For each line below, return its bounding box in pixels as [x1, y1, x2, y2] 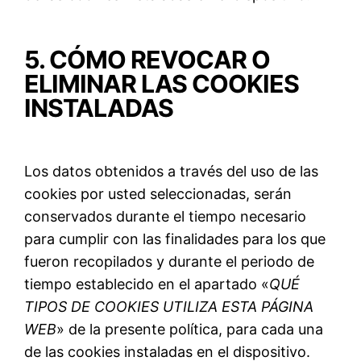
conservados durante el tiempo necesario [24, 208, 307, 226]
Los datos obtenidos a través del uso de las [24, 163, 319, 180]
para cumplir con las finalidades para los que [24, 230, 326, 248]
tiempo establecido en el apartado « [24, 276, 270, 293]
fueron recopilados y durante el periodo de [24, 253, 315, 271]
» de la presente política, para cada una [56, 321, 324, 338]
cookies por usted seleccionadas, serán [24, 185, 293, 203]
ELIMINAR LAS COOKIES [24, 68, 300, 98]
